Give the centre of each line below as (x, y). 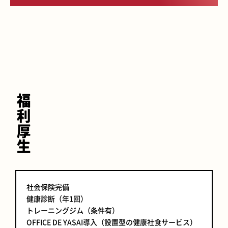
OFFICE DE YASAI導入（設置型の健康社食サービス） (112, 222)
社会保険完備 (48, 187)
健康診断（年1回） (57, 198)
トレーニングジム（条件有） (73, 210)
